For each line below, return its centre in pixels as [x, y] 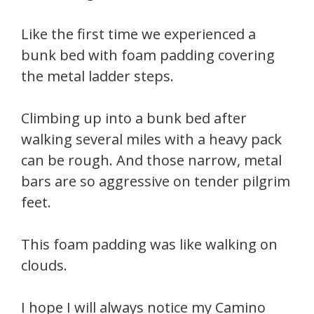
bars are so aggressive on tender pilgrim [156, 181]
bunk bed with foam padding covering [148, 55]
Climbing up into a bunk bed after [134, 118]
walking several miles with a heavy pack [151, 139]
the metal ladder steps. [97, 76]
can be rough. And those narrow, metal [151, 160]
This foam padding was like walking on [149, 244]
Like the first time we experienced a [138, 34]
